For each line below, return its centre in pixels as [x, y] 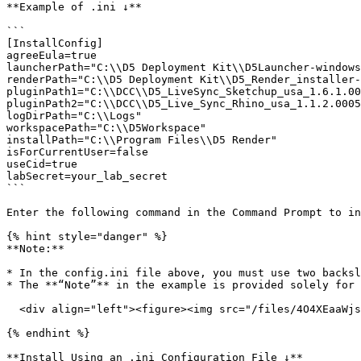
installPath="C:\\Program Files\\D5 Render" [142, 140]
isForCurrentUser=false [77, 152]
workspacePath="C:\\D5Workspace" [106, 128]
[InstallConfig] [55, 43]
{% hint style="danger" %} [87, 237]
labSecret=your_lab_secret [87, 176]
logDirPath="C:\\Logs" [74, 116]
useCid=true [42, 164]
